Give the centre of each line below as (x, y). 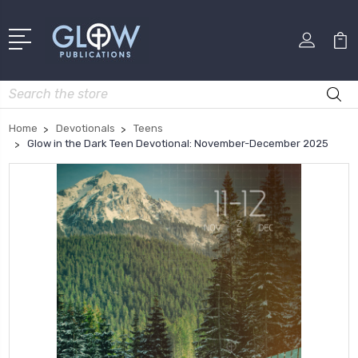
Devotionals (86, 128)
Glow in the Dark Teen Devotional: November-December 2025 (178, 143)
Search (27, 89)
